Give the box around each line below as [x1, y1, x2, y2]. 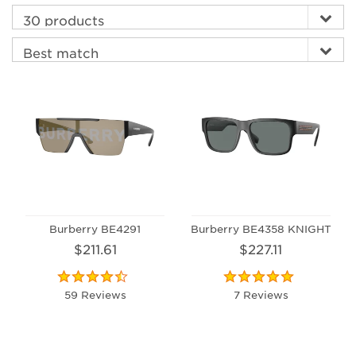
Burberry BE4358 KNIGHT [190, 221, 331, 235]
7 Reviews [233, 287, 288, 301]
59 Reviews [64, 287, 126, 301]
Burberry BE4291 [49, 221, 141, 235]
